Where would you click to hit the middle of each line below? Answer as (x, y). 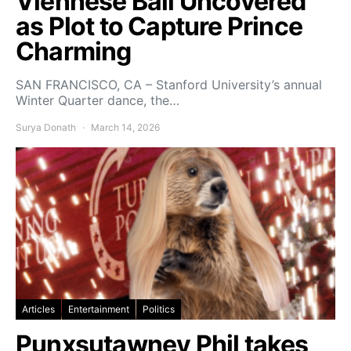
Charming (74, 51)
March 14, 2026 (125, 127)
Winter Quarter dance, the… (98, 100)
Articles (38, 309)
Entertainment (99, 309)
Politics (159, 309)
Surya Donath (46, 127)
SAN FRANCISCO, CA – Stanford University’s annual (169, 84)
